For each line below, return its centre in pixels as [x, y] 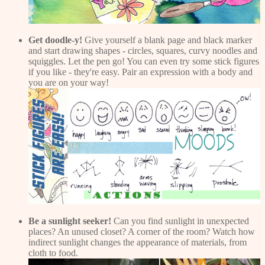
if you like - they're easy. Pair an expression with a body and [140, 72]
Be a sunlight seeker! [70, 221]
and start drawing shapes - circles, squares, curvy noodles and [143, 51]
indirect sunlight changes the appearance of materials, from [138, 242]
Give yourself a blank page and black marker [167, 40]
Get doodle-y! [55, 40]
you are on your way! [69, 83]
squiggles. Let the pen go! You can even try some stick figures [144, 62]
